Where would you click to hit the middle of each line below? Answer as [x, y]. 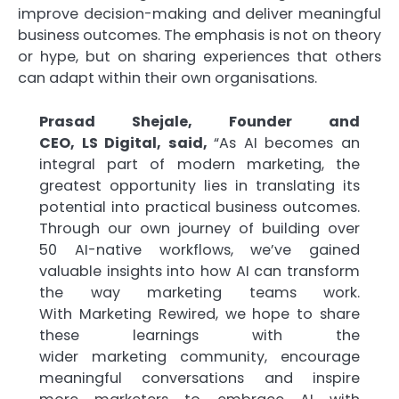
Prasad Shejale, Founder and [199, 121]
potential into [92, 207]
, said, [186, 142]
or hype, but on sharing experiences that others [199, 57]
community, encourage [263, 356]
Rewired [187, 313]
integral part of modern [143, 164]
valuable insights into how [138, 271]
